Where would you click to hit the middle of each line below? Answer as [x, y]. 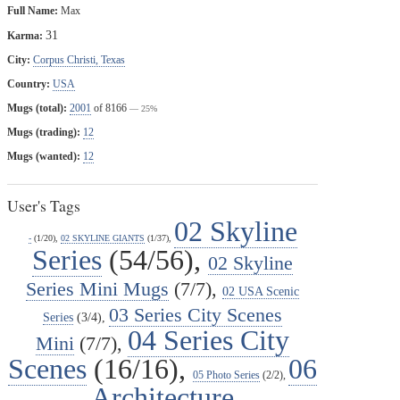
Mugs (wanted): [44, 156]
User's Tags [44, 205]
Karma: [25, 35]
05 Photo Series [226, 375]
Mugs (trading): [44, 132]
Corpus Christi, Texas [79, 59]
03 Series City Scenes [196, 314]
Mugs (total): [37, 108]
